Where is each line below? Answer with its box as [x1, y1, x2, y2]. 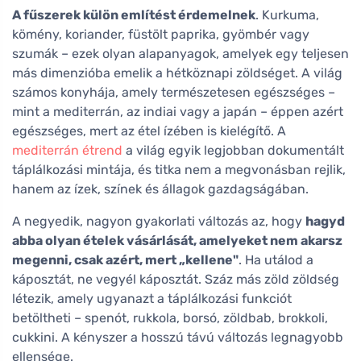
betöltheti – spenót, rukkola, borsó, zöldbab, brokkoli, [12, 309, 328, 326]
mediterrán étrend [12, 142, 122, 158]
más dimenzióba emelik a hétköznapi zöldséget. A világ [12, 64, 342, 81]
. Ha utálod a [239, 251, 313, 268]
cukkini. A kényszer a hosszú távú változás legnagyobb [12, 329, 343, 345]
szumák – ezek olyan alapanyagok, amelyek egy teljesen [12, 45, 349, 61]
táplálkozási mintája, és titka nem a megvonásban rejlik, [12, 161, 346, 177]
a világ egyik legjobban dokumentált [122, 142, 344, 158]
